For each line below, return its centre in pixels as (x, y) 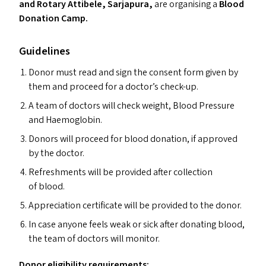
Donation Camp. (53, 19)
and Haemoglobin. (65, 120)
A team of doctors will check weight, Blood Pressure (132, 106)
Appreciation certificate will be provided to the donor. (135, 206)
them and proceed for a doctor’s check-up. (113, 87)
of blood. (47, 187)
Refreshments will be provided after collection (121, 172)
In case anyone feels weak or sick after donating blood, (137, 225)
